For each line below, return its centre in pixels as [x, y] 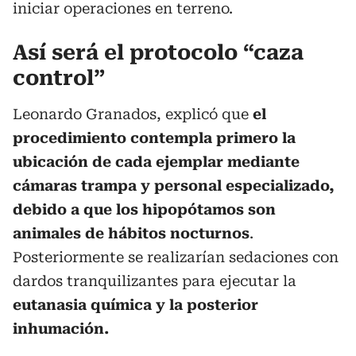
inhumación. [61, 328]
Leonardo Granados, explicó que [131, 114]
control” [59, 77]
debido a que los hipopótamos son [144, 209]
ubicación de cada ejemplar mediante [156, 161]
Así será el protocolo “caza [158, 52]
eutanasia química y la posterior [135, 304]
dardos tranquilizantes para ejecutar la [155, 281]
